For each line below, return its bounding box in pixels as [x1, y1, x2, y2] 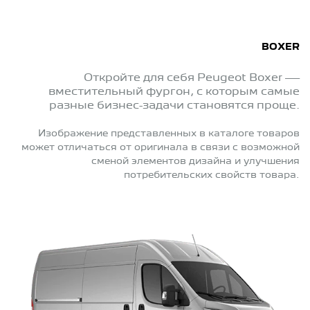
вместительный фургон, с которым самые [48, 86, 300, 97]
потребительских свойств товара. [124, 170, 300, 179]
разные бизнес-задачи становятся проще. [49, 100, 300, 111]
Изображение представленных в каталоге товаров [38, 129, 300, 138]
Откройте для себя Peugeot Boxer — [84, 73, 300, 83]
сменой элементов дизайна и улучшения [91, 156, 300, 165]
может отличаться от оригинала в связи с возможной [21, 143, 300, 152]
